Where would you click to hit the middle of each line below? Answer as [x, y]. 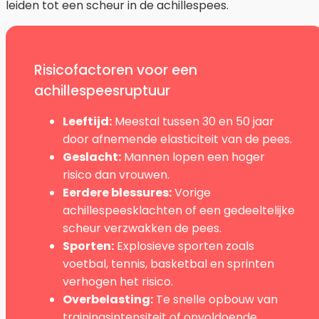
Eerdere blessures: [117, 192]
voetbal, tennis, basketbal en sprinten [168, 263]
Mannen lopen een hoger [193, 157]
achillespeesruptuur [102, 90]
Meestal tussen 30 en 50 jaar [193, 121]
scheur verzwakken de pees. [142, 228]
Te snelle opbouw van [215, 299]
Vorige [191, 192]
